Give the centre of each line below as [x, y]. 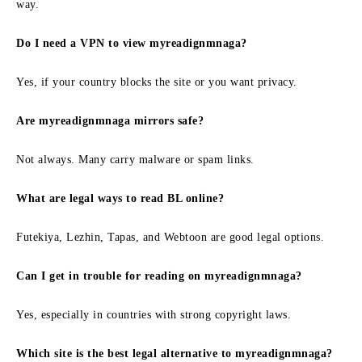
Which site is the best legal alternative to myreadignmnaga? [175, 353]
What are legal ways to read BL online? [120, 198]
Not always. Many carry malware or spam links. [135, 159]
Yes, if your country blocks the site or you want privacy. [157, 82]
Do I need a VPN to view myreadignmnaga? [132, 43]
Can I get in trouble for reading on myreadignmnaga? [159, 276]
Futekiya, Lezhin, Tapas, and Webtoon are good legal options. [170, 237]
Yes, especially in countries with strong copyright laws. [154, 314]
